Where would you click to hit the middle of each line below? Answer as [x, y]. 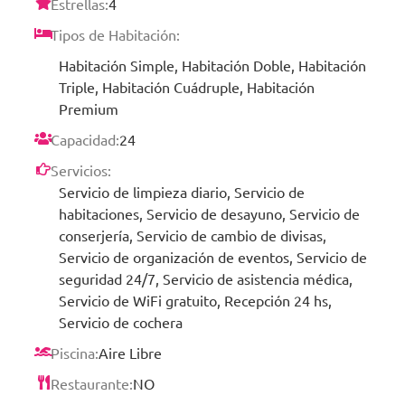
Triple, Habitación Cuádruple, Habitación [187, 86]
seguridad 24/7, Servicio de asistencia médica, [206, 278]
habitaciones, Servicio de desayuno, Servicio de [209, 213]
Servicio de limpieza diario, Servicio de [182, 191]
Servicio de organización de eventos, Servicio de [213, 256]
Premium [89, 108]
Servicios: [81, 170]
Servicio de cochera [121, 321]
